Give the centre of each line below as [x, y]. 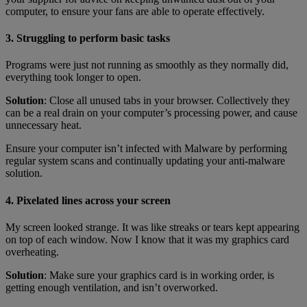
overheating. [32, 251]
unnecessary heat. [44, 125]
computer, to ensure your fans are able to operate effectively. [135, 11]
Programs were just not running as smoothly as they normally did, [147, 65]
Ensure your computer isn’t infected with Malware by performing [146, 149]
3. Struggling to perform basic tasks [88, 38]
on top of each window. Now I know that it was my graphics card [147, 239]
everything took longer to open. [73, 77]
